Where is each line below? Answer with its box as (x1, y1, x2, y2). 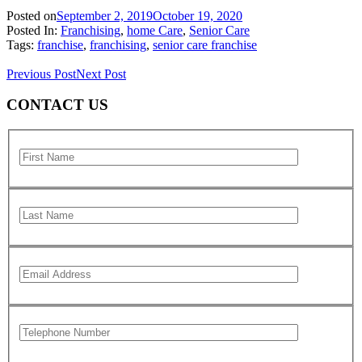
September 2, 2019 (57, 8, 153, 23)
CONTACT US (6, 96, 108, 114)
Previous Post (6, 66, 76, 81)
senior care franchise (153, 37, 257, 52)
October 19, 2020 (153, 8, 242, 23)
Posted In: (6, 23, 61, 37)
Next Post (76, 66, 126, 81)
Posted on (6, 8, 57, 23)
